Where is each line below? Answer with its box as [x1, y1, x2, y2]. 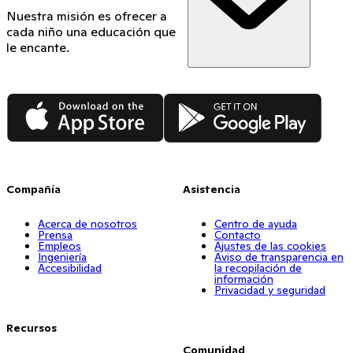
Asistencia [183, 181, 240, 196]
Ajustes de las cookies [214, 238, 326, 253]
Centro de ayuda [214, 216, 297, 231]
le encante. [6, 39, 69, 55]
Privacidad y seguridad [214, 282, 325, 297]
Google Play [163, 92, 235, 108]
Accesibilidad [38, 260, 102, 275]
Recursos [6, 320, 57, 335]
